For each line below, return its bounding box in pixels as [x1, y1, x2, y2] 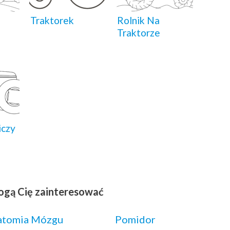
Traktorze [117, 26, 160, 39]
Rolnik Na [117, 14, 160, 26]
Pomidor [114, 213, 156, 225]
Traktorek [30, 14, 74, 26]
